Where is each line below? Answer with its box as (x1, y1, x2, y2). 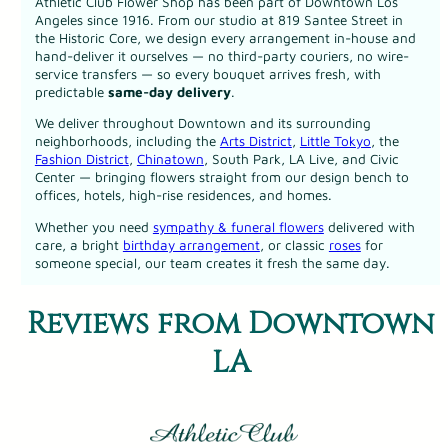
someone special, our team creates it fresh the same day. (34, 254, 390, 271)
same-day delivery (107, 83, 231, 100)
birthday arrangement (122, 236, 260, 253)
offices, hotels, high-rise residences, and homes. (34, 187, 332, 204)
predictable (34, 83, 108, 100)
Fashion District (34, 151, 129, 168)
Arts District (219, 133, 292, 150)
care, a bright (34, 236, 123, 253)
